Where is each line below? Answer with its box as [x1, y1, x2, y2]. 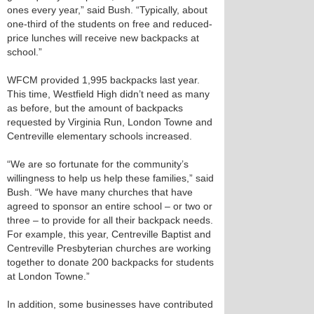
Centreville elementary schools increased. [7, 130, 192, 142]
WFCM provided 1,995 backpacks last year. [7, 74, 200, 86]
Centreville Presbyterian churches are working [7, 243, 211, 254]
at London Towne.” [7, 271, 90, 282]
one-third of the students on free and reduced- [7, 18, 212, 29]
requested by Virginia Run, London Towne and [7, 116, 212, 128]
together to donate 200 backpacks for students [7, 257, 214, 268]
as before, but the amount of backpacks [7, 102, 183, 114]
